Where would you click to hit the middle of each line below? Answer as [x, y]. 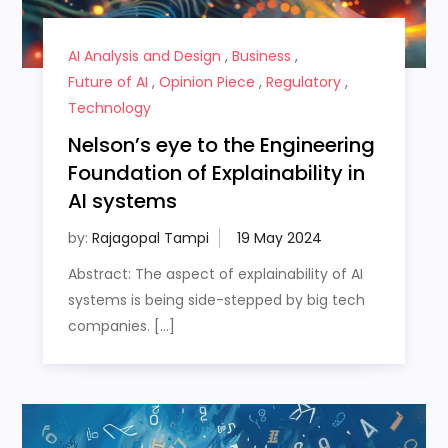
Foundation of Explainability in [216, 173]
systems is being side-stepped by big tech [216, 300]
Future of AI [107, 82]
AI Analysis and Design [144, 56]
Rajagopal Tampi [150, 238]
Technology [109, 108]
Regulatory [303, 82]
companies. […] [121, 326]
